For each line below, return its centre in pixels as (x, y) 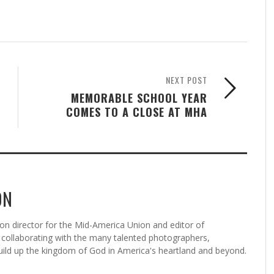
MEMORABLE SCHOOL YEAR (139, 97)
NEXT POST (187, 80)
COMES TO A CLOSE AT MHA (137, 111)
